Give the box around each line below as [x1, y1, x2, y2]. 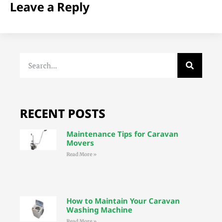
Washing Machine [66, 205, 132, 215]
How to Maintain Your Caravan [66, 196, 180, 206]
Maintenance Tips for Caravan [66, 129, 178, 139]
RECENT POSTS [20, 105, 106, 122]
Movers [66, 138, 94, 148]
